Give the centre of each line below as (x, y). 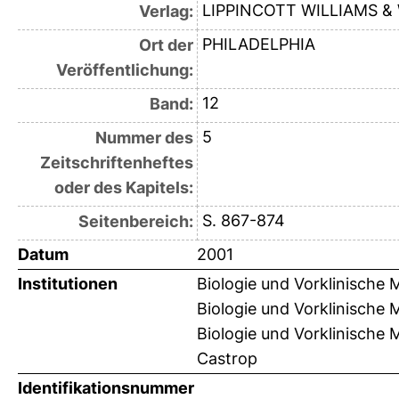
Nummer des (144, 138)
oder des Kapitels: (123, 188)
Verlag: (166, 12)
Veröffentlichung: (124, 70)
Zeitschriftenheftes (116, 163)
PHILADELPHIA (258, 45)
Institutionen (68, 284)
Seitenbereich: (135, 222)
